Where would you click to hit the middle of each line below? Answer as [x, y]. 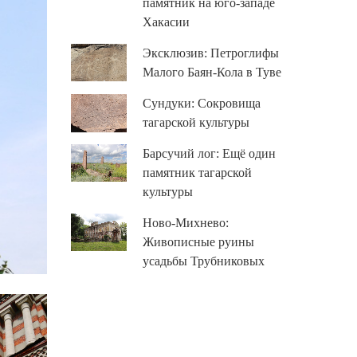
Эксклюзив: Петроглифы [210, 53]
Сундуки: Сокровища [201, 103]
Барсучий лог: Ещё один [209, 153]
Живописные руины [198, 242]
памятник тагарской [197, 173]
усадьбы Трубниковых [203, 261]
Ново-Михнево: [185, 223]
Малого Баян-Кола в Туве [212, 72]
